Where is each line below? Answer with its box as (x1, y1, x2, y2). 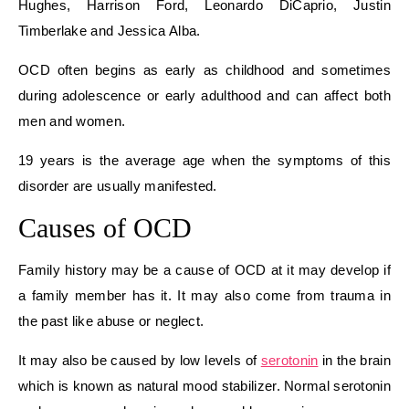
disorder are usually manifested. (18, 177, 217, 194)
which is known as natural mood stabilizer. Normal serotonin (18, 377, 391, 393)
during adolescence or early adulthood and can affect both (18, 87, 391, 103)
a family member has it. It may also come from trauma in (18, 287, 391, 303)
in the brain (318, 351, 391, 368)
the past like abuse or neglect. (18, 312, 204, 329)
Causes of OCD (18, 212, 192, 243)
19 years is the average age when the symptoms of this (18, 152, 391, 168)
